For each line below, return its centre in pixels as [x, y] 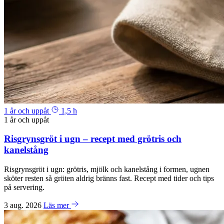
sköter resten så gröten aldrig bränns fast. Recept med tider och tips [109, 178]
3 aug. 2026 [24, 205]
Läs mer [57, 205]
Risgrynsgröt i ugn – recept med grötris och [93, 139]
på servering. [24, 187]
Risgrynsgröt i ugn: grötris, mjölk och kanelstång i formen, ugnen [107, 169]
